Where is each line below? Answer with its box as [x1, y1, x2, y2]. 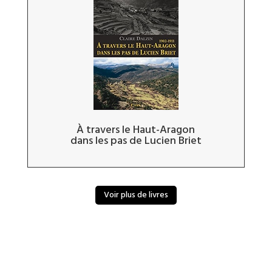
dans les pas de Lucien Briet [70, 132, 202, 151]
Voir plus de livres [103, 188, 168, 201]
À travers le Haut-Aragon [76, 121, 195, 140]
